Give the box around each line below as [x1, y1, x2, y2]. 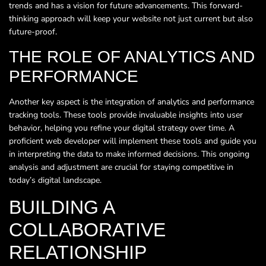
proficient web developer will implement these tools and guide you [9, 135, 256, 147]
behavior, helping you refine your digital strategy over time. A [9, 122, 235, 134]
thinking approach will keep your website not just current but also [9, 12, 253, 24]
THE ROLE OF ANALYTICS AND [9, 47, 255, 66]
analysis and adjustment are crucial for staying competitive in [9, 161, 233, 173]
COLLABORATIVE [9, 218, 166, 240]
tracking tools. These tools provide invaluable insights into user [9, 109, 243, 121]
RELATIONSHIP [9, 241, 147, 263]
